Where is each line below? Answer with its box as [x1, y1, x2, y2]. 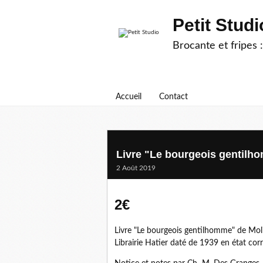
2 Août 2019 [116, 164, 156, 171]
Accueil [116, 93, 141, 101]
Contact [159, 93, 188, 101]
